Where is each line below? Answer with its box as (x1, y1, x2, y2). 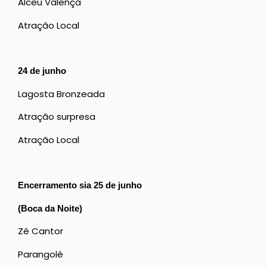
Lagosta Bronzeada (18, 87, 105, 100)
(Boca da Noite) (18, 203, 82, 213)
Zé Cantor (18, 225, 63, 238)
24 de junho (18, 66, 66, 76)
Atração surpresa (18, 110, 95, 123)
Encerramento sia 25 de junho (18, 180, 142, 191)
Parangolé (18, 247, 63, 260)
